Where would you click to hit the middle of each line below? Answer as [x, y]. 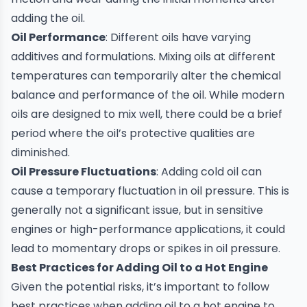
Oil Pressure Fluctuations [84, 172]
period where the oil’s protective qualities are [133, 134]
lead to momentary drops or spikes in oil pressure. [146, 249]
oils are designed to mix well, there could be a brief [147, 114]
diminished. [40, 153]
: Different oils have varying [178, 38]
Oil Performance [58, 38]
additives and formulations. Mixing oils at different [143, 57]
